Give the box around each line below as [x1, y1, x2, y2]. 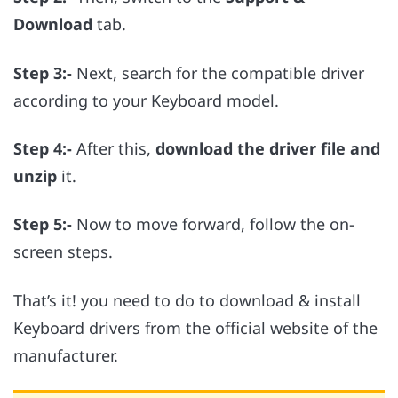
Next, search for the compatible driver [72, 61, 364, 84]
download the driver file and [155, 137, 380, 159]
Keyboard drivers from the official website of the [13, 316, 378, 338]
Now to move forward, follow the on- [72, 213, 354, 235]
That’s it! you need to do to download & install [13, 289, 361, 311]
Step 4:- [13, 137, 72, 159]
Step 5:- [13, 213, 72, 235]
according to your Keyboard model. [13, 89, 283, 111]
